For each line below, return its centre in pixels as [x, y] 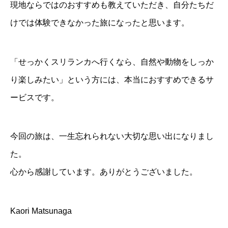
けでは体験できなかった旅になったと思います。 [100, 23]
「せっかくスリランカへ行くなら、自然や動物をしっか [112, 62]
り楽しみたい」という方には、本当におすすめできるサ [112, 79]
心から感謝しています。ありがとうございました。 [104, 172]
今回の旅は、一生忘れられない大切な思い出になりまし [112, 136]
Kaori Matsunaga [41, 211]
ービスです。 [35, 97]
